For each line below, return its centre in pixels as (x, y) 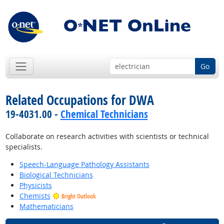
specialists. (24, 147)
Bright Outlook (78, 196)
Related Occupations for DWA (79, 100)
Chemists (35, 196)
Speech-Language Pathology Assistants (84, 164)
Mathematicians (46, 206)
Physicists (35, 185)
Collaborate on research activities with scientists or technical (107, 136)
